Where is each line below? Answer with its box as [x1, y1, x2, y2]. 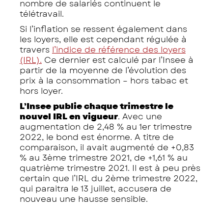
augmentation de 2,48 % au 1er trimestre [20, 120, 192, 133]
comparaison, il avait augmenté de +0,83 [20, 141, 194, 153]
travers [20, 43, 52, 55]
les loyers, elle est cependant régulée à [20, 33, 187, 45]
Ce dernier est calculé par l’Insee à [42, 54, 193, 66]
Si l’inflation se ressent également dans [20, 23, 187, 35]
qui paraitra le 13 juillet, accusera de [20, 182, 171, 194]
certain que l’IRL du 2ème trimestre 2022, [20, 172, 197, 184]
